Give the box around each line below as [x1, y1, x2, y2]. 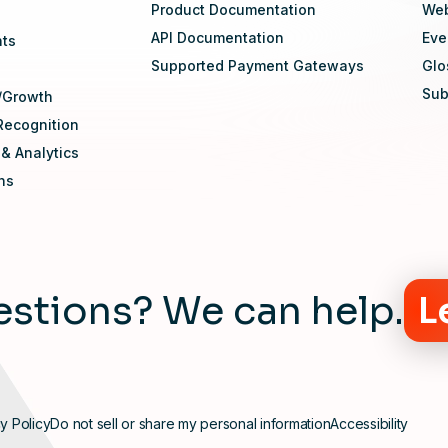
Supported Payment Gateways [151, 57, 365, 74]
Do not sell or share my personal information [50, 415, 331, 432]
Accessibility [330, 415, 408, 432]
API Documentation [151, 29, 285, 46]
